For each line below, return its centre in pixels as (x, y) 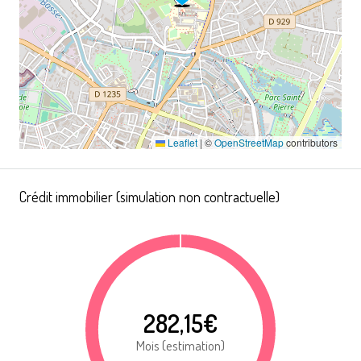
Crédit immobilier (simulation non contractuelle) (149, 196)
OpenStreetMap (249, 142)
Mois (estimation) (180, 345)
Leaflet (181, 142)
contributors (311, 142)
